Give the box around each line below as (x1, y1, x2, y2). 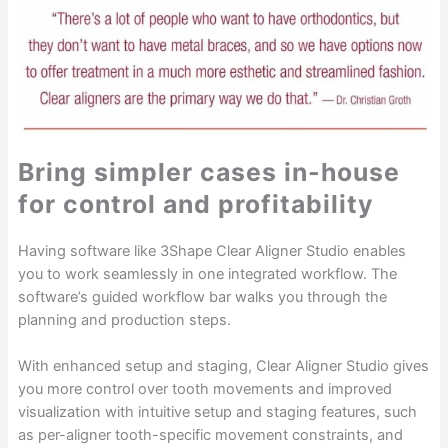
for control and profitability (17, 189, 374, 220)
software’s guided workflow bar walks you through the (17, 288, 387, 307)
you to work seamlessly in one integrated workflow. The (17, 265, 397, 284)
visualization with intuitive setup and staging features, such (17, 403, 417, 422)
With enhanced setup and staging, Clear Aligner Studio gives (17, 357, 429, 376)
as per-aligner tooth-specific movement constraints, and (17, 426, 403, 445)
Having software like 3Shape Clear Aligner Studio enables (17, 242, 406, 261)
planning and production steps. (17, 311, 231, 330)
